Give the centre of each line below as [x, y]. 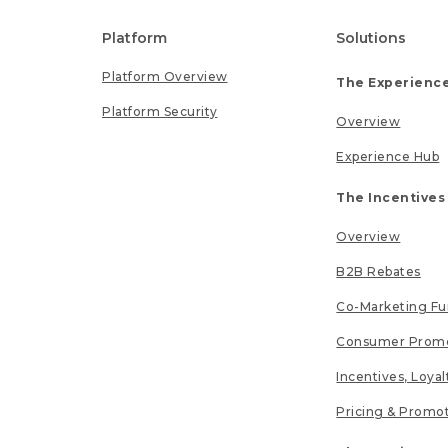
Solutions [371, 38]
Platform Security [160, 112]
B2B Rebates [378, 272]
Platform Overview [165, 77]
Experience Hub [388, 157]
